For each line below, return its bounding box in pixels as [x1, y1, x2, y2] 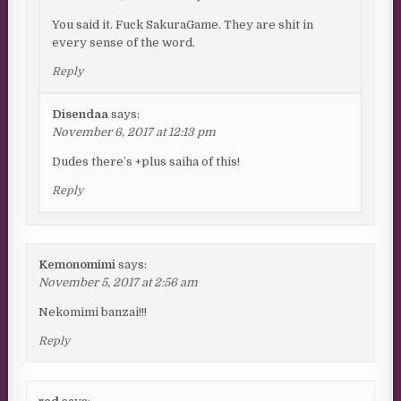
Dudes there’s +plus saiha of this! [52, 155, 241, 169]
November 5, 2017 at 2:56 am [38, 276, 199, 290]
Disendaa [52, 107, 109, 122]
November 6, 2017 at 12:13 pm [52, 125, 217, 140]
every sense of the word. [52, 36, 196, 50]
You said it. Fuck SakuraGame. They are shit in [52, 18, 314, 32]
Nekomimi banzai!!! [38, 305, 148, 320]
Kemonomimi [38, 258, 116, 272]
